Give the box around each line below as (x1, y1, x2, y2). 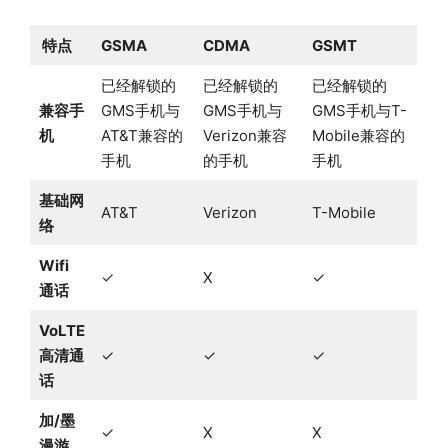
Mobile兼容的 (311, 126, 405, 146)
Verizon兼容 (202, 126, 287, 146)
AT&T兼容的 (100, 126, 183, 146)
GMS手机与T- (311, 101, 407, 121)
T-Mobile (311, 203, 376, 223)
